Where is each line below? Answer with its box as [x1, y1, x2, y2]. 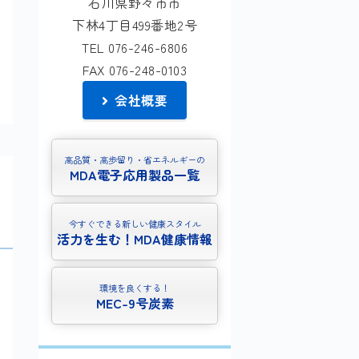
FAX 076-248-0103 [83, 60, 187, 79]
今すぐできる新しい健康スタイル [68, 217, 201, 231]
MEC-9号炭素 [95, 293, 174, 313]
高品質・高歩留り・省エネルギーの [64, 153, 205, 167]
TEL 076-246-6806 [82, 38, 188, 57]
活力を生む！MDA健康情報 [57, 229, 212, 249]
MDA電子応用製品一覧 [70, 165, 200, 185]
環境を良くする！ [99, 281, 170, 295]
